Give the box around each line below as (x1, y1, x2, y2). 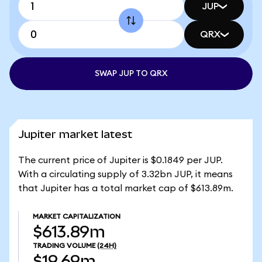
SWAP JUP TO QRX (94, 70, 168, 78)
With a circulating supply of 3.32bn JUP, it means (18, 170, 233, 179)
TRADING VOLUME (33, 242, 95, 249)
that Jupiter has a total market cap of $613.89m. (18, 184, 233, 193)
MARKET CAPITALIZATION (33, 213, 120, 220)
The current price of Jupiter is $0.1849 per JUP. (18, 156, 223, 165)
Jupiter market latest (18, 128, 132, 140)
